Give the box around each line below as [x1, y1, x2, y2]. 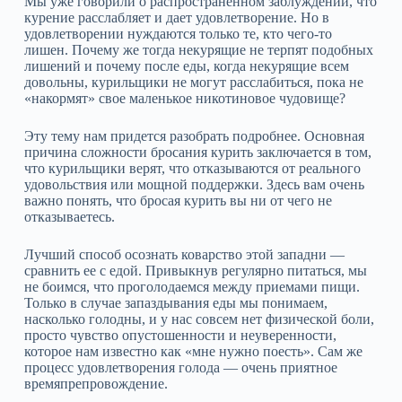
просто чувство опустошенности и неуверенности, [23, 328, 336, 343]
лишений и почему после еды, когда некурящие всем [23, 58, 349, 74]
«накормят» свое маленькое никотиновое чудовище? [23, 91, 345, 106]
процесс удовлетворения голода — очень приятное [23, 360, 337, 375]
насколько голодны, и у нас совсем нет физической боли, [23, 311, 374, 327]
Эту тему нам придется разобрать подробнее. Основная [23, 128, 364, 144]
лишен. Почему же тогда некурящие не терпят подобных [23, 42, 373, 57]
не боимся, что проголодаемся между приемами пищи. [23, 279, 360, 294]
